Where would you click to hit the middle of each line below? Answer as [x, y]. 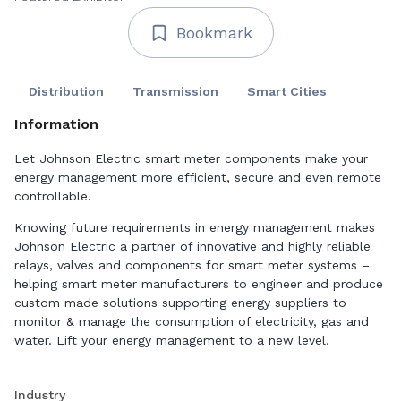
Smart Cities [287, 91]
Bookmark [214, 32]
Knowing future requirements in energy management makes [195, 227]
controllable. [55, 196]
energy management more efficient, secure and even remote [198, 177]
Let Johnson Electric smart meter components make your [191, 158]
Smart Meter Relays [79, 371]
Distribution [66, 91]
